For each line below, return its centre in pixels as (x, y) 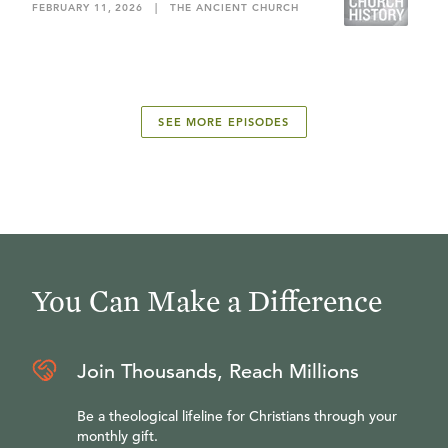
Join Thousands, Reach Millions (218, 371)
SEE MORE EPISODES (224, 122)
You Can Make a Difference (207, 300)
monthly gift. (117, 436)
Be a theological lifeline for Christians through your (237, 416)
